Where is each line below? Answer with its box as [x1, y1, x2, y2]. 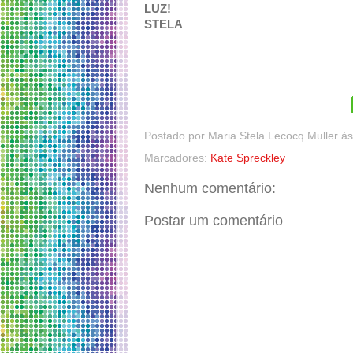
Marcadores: [144, 151, 210, 164]
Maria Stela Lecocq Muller [208, 129, 338, 142]
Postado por [144, 129, 208, 142]
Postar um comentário [144, 213, 283, 229]
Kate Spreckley [210, 151, 285, 164]
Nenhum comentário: [144, 180, 276, 196]
